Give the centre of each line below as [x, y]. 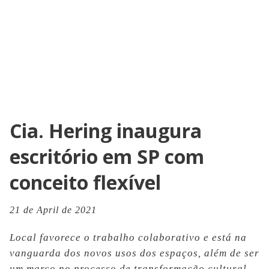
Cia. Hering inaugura [106, 131]
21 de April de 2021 [53, 210]
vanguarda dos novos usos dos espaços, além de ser [134, 253]
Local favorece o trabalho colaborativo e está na [128, 237]
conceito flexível [85, 182]
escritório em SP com [107, 156]
